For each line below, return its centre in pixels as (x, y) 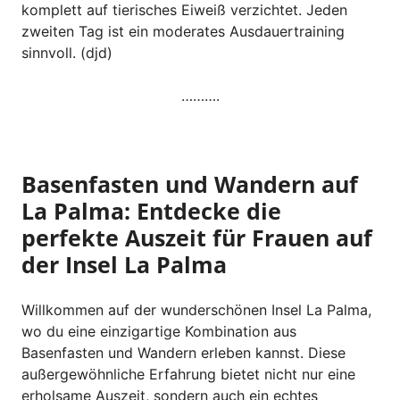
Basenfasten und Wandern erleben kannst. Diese (183, 352)
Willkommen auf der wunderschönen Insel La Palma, (196, 309)
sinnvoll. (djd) (67, 52)
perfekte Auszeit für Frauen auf (197, 237)
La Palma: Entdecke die (151, 210)
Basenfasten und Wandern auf (190, 183)
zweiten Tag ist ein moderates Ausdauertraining (183, 31)
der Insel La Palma (124, 264)
